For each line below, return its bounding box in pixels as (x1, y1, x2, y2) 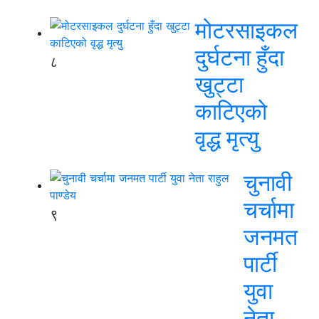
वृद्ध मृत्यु (195, 125, 259, 152)
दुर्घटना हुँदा (195, 43, 284, 71)
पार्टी (244, 250, 277, 278)
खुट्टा (195, 70, 244, 98)
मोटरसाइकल (195, 16, 298, 44)
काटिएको (195, 98, 267, 125)
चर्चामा (244, 196, 294, 224)
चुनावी (244, 169, 292, 197)
